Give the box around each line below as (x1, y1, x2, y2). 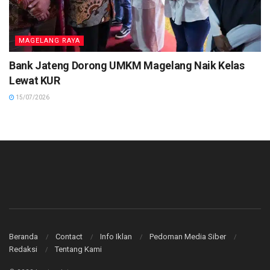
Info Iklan (100, 231, 132, 241)
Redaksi (9, 244, 37, 254)
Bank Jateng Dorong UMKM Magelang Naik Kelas (9, 59, 245, 72)
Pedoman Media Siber (149, 231, 226, 241)
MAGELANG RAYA (19, 37, 80, 45)
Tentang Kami (55, 244, 102, 254)
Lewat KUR (9, 74, 60, 87)
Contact (55, 231, 83, 241)
